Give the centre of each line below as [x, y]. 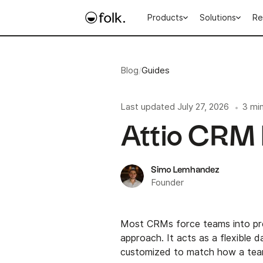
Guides [156, 70]
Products [166, 18]
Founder [168, 182]
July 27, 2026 [203, 107]
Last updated [148, 107]
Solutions [218, 18]
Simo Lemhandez [186, 170]
